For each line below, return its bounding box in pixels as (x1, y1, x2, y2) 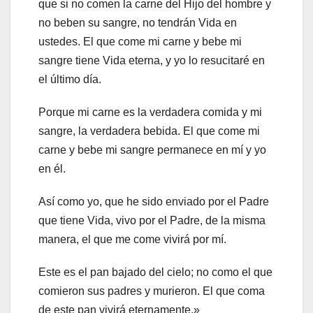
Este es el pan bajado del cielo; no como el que (38, 266, 272, 279)
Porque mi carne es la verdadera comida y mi (38, 106, 262, 119)
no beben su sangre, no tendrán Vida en (38, 17, 237, 29)
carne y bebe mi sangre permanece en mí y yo (38, 144, 266, 156)
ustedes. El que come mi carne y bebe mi (38, 36, 242, 48)
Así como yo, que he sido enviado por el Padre (38, 196, 269, 208)
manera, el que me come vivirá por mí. (38, 233, 226, 246)
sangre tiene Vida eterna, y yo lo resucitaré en (38, 54, 265, 67)
